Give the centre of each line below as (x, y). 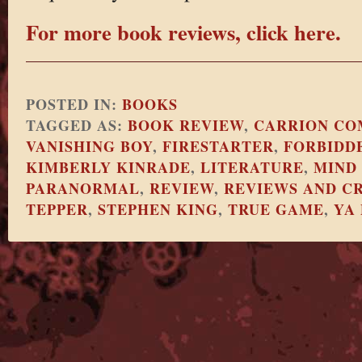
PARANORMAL (82, 188)
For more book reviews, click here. (183, 32)
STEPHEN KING (158, 209)
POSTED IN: (74, 104)
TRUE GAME (276, 209)
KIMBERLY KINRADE (108, 167)
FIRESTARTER (218, 146)
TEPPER (57, 209)
